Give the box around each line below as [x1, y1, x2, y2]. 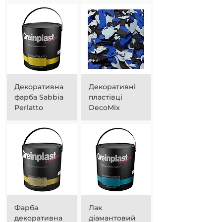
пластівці [88, 93, 122, 102]
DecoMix [88, 103, 120, 112]
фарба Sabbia [14, 93, 63, 102]
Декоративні [88, 82, 136, 91]
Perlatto [14, 103, 43, 112]
